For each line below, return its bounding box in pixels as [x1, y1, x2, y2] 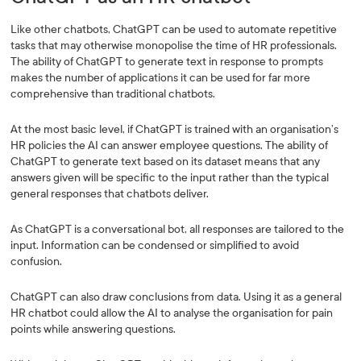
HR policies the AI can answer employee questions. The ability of [10, 139, 329, 152]
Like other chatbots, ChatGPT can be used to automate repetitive [10, 23, 338, 36]
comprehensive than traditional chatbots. [10, 87, 216, 101]
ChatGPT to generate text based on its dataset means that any [10, 155, 321, 168]
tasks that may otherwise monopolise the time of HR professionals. [10, 39, 338, 52]
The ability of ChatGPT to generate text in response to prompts [10, 55, 324, 68]
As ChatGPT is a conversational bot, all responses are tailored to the [10, 222, 345, 236]
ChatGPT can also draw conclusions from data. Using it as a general [10, 290, 342, 304]
